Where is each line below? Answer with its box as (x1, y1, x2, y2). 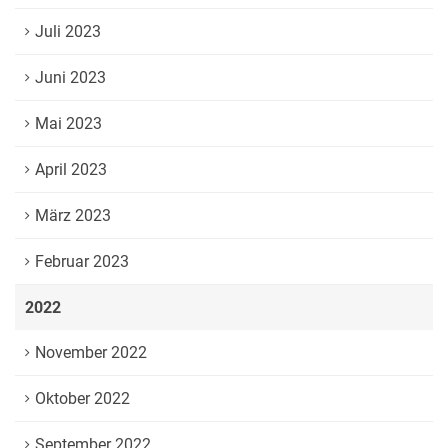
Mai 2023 (35, 114, 102, 133)
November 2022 (35, 343, 147, 362)
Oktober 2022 (35, 389, 130, 408)
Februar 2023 (35, 252, 129, 271)
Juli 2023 (35, 22, 101, 41)
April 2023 (35, 160, 107, 179)
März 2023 (35, 206, 111, 225)
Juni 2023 (35, 68, 106, 87)
